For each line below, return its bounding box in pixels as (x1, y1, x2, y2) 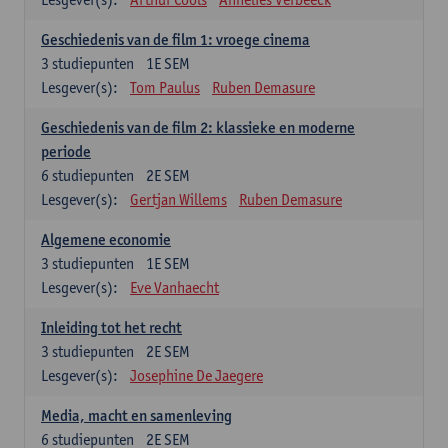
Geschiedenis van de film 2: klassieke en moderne (41, 118, 355, 137)
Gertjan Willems (130, 190, 227, 209)
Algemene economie (41, 230, 171, 249)
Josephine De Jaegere (130, 366, 263, 385)
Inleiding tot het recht (41, 318, 182, 337)
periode (41, 142, 91, 161)
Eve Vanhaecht (130, 278, 219, 297)
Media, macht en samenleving (41, 406, 232, 425)
